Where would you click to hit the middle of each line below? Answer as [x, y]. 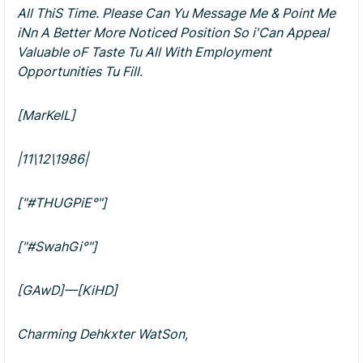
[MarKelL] [46, 115]
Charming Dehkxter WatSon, [102, 334]
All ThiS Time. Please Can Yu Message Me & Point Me [176, 13]
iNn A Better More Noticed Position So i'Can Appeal [173, 32]
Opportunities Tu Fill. [80, 71]
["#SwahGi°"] [57, 246]
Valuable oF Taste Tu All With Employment [144, 52]
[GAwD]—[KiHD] [67, 290]
